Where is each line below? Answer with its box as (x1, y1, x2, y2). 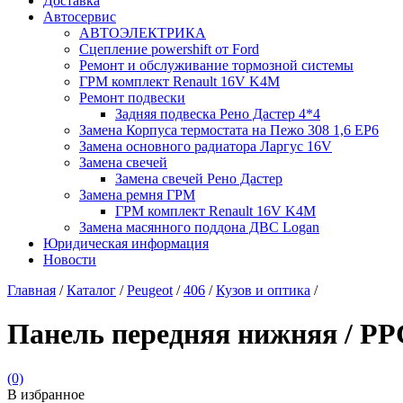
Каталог (67, 282, 116, 298)
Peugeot (127, 282, 173, 298)
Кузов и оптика (216, 282, 310, 298)
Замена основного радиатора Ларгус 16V (79, 139, 332, 154)
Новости (43, 252, 96, 267)
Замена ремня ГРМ (79, 187, 195, 202)
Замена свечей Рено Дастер (115, 171, 282, 186)
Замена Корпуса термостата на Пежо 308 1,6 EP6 (79, 122, 379, 138)
